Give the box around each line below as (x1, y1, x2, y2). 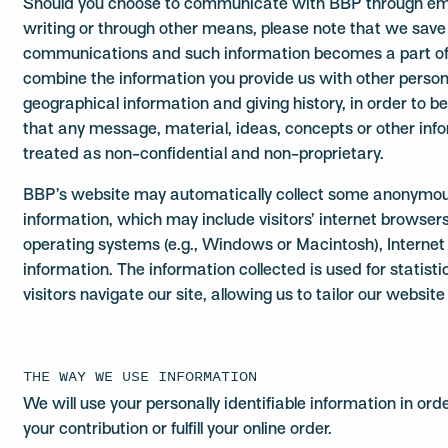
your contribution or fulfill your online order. (23, 422, 333, 438)
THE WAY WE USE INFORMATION (23, 365, 258, 386)
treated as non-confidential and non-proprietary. (23, 147, 385, 163)
